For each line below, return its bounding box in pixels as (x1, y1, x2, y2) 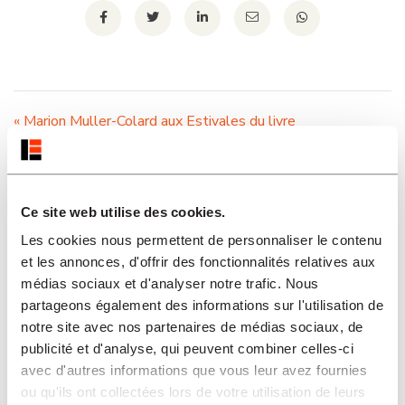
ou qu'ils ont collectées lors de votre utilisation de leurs (21, 384, 366, 400)
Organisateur (14, 185, 164, 212)
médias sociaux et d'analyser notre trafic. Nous (21, 276, 319, 292)
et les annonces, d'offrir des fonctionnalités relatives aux (21, 254, 376, 270)
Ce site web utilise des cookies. (21, 203, 225, 220)
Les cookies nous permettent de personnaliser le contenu (21, 232, 382, 249)
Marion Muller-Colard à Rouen (188, 136, 381, 156)
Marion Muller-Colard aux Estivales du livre (20, 111, 296, 132)
